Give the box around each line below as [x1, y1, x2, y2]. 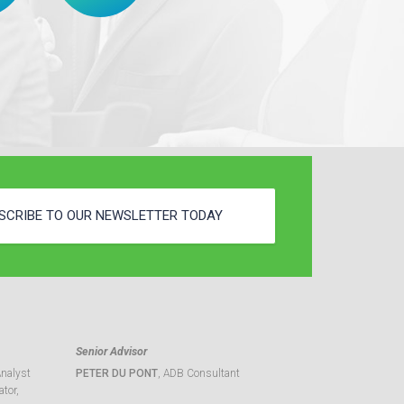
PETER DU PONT [75, 367, 158, 380]
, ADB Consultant [157, 367, 240, 380]
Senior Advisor [75, 344, 147, 358]
